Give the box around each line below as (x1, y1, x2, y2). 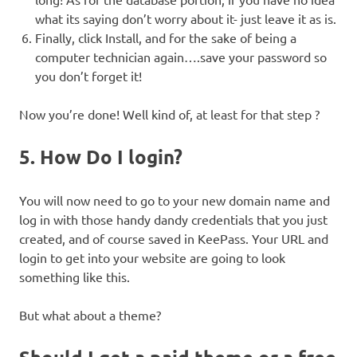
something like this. (19, 269, 130, 285)
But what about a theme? (19, 307, 161, 324)
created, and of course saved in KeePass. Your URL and (19, 230, 328, 247)
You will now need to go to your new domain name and (19, 192, 330, 209)
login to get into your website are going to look (19, 249, 285, 266)
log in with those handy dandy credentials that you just (19, 211, 328, 228)
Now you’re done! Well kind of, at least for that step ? (19, 106, 320, 123)
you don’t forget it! (35, 68, 142, 84)
